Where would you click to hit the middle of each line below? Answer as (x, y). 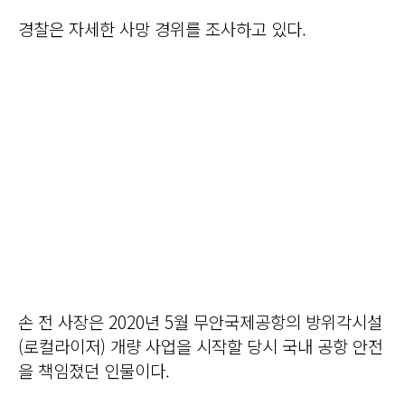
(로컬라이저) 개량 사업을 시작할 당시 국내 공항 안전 (201, 345)
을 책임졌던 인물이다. (94, 370)
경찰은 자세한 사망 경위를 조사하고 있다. (162, 28)
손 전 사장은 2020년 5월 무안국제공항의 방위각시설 (200, 321)
